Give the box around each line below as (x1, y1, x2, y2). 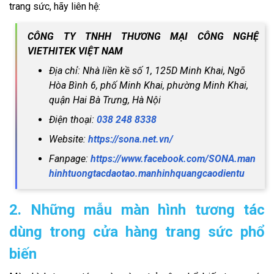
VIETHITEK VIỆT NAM (28, 45, 123, 57)
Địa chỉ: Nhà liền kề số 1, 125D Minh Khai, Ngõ (49, 65, 245, 77)
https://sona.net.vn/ (88, 133, 173, 146)
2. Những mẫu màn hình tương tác (9, 201, 265, 219)
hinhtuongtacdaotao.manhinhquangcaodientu (49, 168, 245, 180)
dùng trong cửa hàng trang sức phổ (9, 223, 265, 241)
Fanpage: (49, 153, 91, 165)
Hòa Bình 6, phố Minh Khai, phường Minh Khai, (49, 80, 248, 92)
